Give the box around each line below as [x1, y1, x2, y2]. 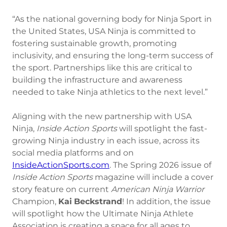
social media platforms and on [12, 148, 134, 158]
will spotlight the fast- [119, 124, 207, 133]
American [111, 184, 150, 194]
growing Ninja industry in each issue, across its [12, 136, 200, 145]
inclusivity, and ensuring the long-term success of [12, 51, 213, 60]
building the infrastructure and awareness [12, 75, 182, 85]
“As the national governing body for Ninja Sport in [12, 14, 212, 24]
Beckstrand [74, 197, 122, 206]
